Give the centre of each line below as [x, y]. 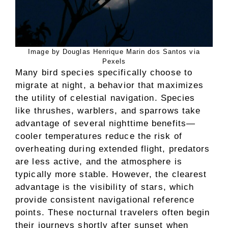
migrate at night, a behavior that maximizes [110, 85]
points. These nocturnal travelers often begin [113, 212]
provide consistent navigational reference [105, 199]
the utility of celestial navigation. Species [105, 98]
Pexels [114, 61]
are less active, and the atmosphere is [99, 161]
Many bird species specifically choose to [104, 72]
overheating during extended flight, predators [113, 149]
